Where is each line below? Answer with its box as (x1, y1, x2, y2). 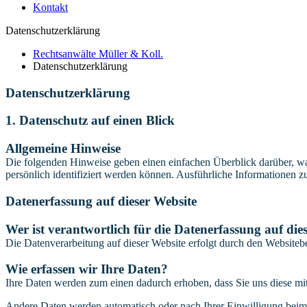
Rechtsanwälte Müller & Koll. (33, 48, 163, 60)
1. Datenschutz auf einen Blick (5, 113, 175, 128)
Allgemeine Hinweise (5, 141, 121, 156)
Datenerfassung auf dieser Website (5, 193, 197, 208)
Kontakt (33, 1, 68, 13)
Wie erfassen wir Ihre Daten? (5, 262, 168, 277)
